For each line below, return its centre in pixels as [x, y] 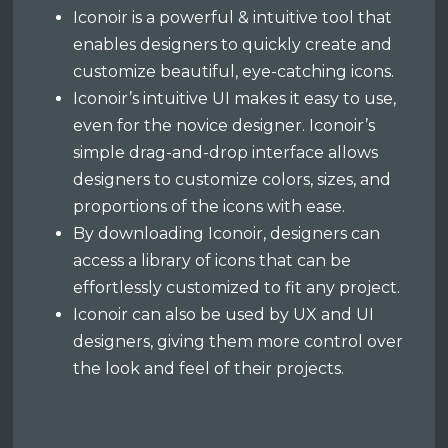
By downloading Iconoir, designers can [227, 234]
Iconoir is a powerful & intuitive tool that [233, 18]
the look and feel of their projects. [209, 369]
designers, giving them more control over [238, 342]
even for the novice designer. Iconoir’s [224, 126]
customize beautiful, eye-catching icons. [234, 72]
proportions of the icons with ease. [209, 207]
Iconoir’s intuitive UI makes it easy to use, [235, 99]
